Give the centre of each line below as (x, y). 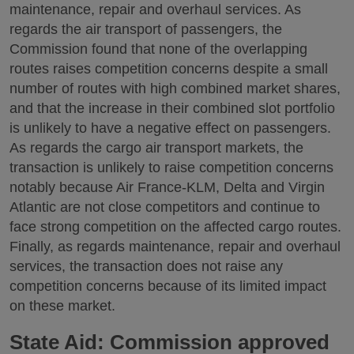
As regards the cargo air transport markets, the (156, 148)
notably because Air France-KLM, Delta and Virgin (167, 188)
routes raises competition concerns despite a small (169, 69)
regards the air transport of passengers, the (146, 30)
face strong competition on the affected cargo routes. (175, 227)
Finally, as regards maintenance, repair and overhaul (175, 247)
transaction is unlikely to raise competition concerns (171, 168)
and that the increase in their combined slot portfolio (172, 109)
